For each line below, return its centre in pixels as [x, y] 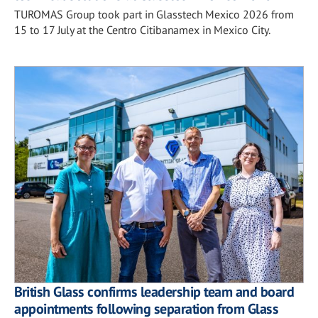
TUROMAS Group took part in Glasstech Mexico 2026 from [154, 14]
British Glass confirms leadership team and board [154, 292]
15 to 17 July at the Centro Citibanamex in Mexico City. [142, 29]
